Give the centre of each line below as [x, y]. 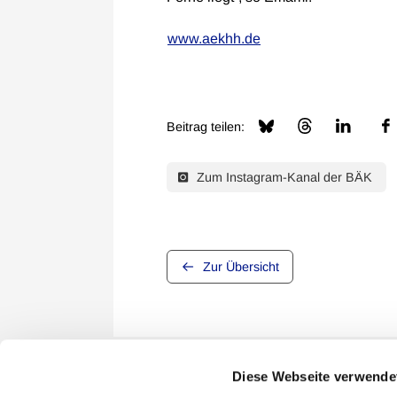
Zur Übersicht [241, 267]
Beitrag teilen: [206, 127]
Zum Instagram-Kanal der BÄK [283, 177]
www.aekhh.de [214, 39]
